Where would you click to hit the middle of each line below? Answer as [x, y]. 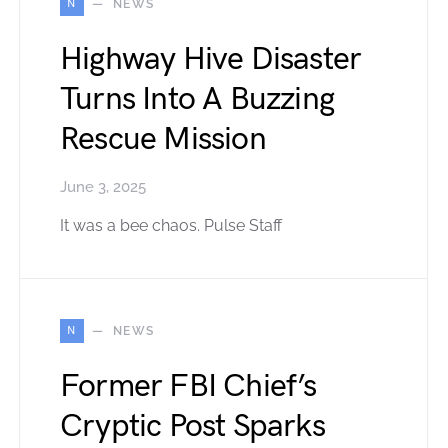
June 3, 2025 [103, 187]
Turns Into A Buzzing [197, 100]
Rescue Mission [163, 140]
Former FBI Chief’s [188, 387]
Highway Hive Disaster [211, 60]
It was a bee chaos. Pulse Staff [171, 226]
